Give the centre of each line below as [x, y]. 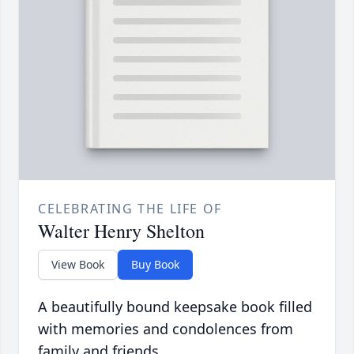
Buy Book [155, 265]
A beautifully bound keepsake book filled [175, 307]
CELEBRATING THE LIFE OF [130, 209]
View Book [78, 265]
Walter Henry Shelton [121, 231]
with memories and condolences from [166, 329]
